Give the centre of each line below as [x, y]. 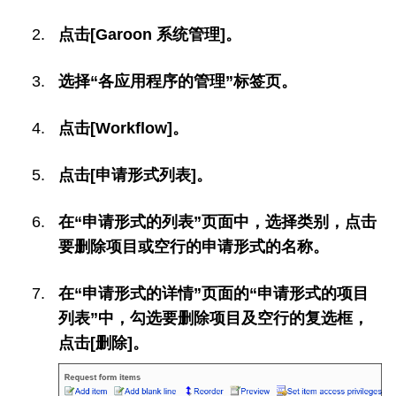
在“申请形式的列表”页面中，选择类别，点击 [217, 222]
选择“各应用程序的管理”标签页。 [178, 82]
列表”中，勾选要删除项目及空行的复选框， [213, 319]
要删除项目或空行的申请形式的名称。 [194, 247]
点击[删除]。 [103, 343]
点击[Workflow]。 [123, 129]
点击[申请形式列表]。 [135, 175]
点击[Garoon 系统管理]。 [150, 35]
